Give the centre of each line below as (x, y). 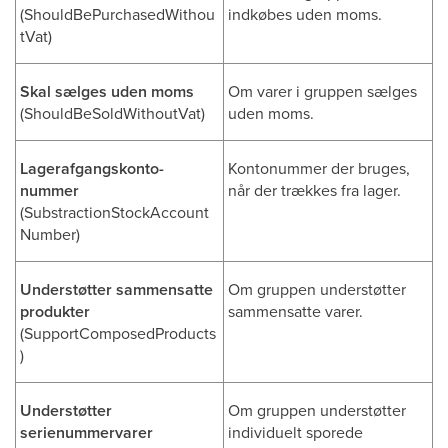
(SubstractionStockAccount (114, 212)
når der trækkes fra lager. (314, 190)
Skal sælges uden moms (107, 91)
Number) (50, 234)
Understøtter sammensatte (116, 289)
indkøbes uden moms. (305, 14)
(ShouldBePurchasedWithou (117, 14)
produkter (55, 311)
